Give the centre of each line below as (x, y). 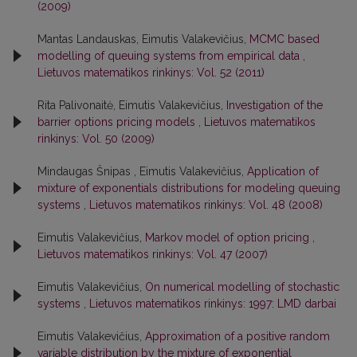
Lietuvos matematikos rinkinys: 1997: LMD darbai (213, 303)
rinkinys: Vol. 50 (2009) (96, 138)
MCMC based (284, 39)
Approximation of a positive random (237, 336)
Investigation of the (275, 105)
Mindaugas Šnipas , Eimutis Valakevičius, (142, 171)
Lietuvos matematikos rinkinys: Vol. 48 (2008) (206, 204)
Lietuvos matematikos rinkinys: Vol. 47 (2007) (153, 254)
